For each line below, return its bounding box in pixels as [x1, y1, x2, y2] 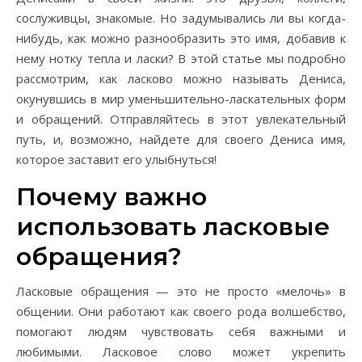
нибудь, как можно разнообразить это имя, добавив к [16, 30, 346, 46]
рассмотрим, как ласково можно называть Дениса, [16, 70, 346, 86]
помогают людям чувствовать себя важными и [16, 323, 346, 339]
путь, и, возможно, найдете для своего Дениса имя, [16, 131, 346, 147]
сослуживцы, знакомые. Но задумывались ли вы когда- [16, 10, 346, 26]
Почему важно [16, 182, 207, 212]
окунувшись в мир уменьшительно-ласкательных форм [16, 90, 346, 107]
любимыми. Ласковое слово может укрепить [16, 343, 346, 360]
